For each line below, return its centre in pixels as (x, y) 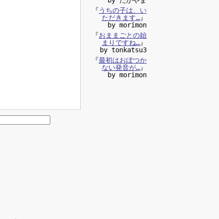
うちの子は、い (123, 10)
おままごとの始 (123, 35)
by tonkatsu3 (123, 50)
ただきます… (121, 17)
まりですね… (121, 42)
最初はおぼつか (123, 60)
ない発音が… (121, 67)
